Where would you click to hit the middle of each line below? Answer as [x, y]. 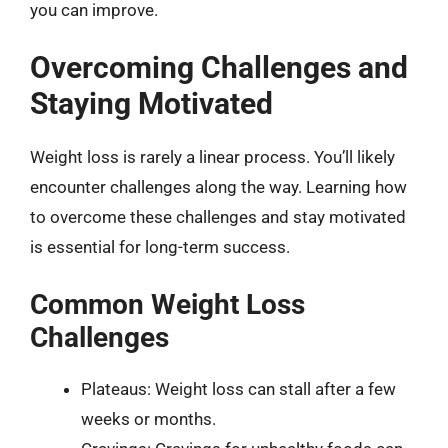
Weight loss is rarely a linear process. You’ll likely [212, 157]
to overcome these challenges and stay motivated [218, 217]
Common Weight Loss [167, 304]
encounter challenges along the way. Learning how [218, 187]
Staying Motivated [151, 103]
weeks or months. [148, 418]
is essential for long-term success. [160, 247]
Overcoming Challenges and [219, 67]
